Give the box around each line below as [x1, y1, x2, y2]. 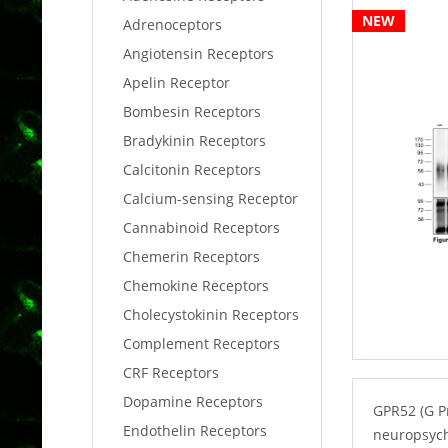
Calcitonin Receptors [123, 160, 261, 179]
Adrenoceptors [123, 15, 222, 34]
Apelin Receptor [123, 73, 230, 92]
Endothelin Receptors [123, 421, 267, 440]
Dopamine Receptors [123, 392, 263, 411]
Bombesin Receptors [123, 102, 261, 121]
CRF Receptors [123, 363, 219, 382]
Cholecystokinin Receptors [123, 305, 299, 324]
